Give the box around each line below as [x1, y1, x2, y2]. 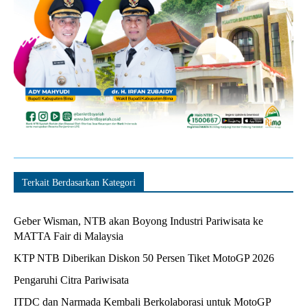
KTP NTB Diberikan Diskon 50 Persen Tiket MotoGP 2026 [14, 252, 274, 265]
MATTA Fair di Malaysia [14, 230, 123, 243]
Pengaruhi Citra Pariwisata [14, 274, 129, 286]
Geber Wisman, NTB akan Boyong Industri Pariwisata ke [14, 215, 263, 228]
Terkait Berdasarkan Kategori [22, 177, 136, 188]
